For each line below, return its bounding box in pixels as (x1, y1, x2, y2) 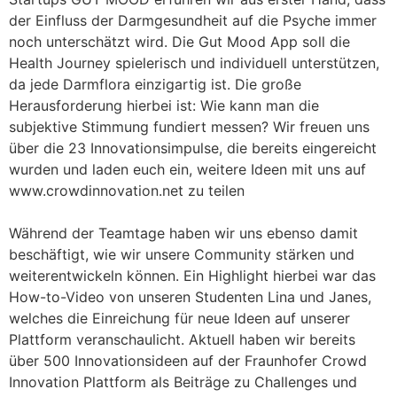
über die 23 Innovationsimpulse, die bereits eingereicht (9, 138, 377, 157)
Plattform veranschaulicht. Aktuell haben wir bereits (9, 330, 355, 348)
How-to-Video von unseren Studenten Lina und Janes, (9, 287, 371, 306)
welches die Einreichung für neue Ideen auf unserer (9, 308, 350, 327)
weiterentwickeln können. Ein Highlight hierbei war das (9, 266, 376, 284)
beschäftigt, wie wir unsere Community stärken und (9, 245, 354, 263)
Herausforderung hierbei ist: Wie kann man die (9, 96, 319, 114)
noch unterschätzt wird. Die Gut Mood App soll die (9, 32, 350, 51)
